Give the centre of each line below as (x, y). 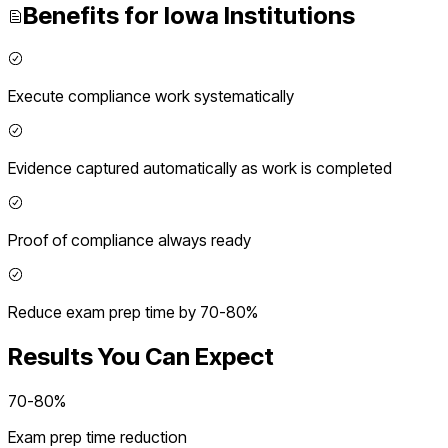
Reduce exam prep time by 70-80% (133, 312)
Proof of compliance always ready (129, 240)
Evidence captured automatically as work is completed (200, 168)
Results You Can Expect (141, 357)
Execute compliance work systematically (151, 96)
